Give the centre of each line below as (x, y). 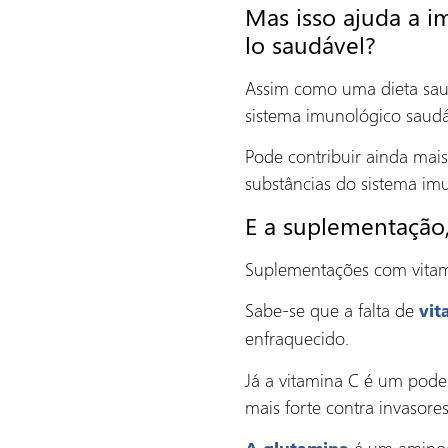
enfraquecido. (297, 338)
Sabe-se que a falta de (332, 310)
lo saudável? (310, 43)
